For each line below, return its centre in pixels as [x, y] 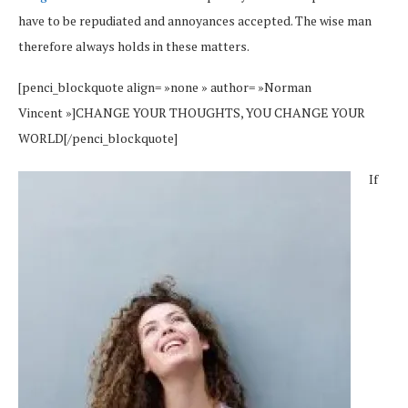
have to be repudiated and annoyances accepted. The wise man [195, 21]
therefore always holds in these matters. [134, 46]
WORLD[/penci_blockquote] [98, 138]
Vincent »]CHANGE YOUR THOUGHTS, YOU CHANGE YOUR [192, 113]
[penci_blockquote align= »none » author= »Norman [165, 87]
